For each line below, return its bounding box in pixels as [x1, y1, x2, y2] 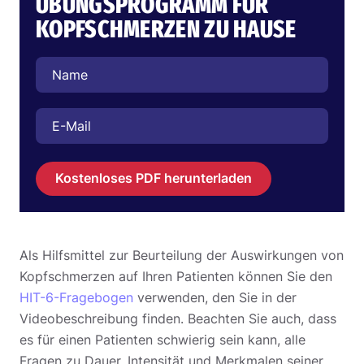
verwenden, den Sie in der [133, 288, 297, 305]
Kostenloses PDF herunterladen [55, 169, 252, 186]
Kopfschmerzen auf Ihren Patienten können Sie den [19, 267, 332, 284]
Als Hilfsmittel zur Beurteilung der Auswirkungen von [19, 246, 344, 263]
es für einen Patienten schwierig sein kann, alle [19, 331, 305, 348]
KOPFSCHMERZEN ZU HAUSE [36, 14, 297, 44]
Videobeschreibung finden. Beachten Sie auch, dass [19, 310, 336, 327]
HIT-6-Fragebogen [19, 288, 133, 305]
